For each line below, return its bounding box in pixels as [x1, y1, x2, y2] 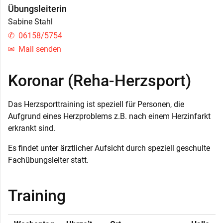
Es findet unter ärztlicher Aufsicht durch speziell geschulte [8, 143, 210, 153]
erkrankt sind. [8, 123, 55, 133]
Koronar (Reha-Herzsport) [8, 71, 191, 90]
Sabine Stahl [8, 17, 53, 27]
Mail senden [18, 44, 61, 54]
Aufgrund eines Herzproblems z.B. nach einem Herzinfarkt [8, 111, 211, 121]
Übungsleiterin [8, 4, 67, 14]
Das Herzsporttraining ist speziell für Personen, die [8, 100, 184, 110]
